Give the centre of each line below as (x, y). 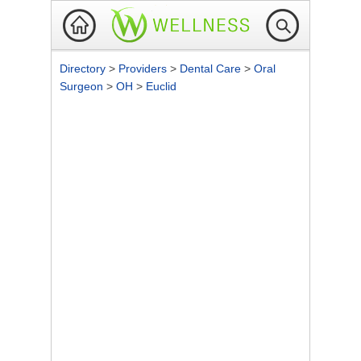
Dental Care (212, 68)
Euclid (161, 86)
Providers (144, 68)
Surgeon (83, 86)
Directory (84, 68)
